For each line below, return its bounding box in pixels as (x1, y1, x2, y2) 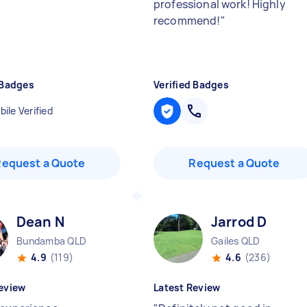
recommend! (153, 13, 221, 28)
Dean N (16, 212, 64, 231)
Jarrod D (211, 212, 267, 231)
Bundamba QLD (16, 234, 86, 247)
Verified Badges (153, 78, 229, 91)
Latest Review (153, 281, 221, 294)
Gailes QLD (211, 234, 260, 247)
